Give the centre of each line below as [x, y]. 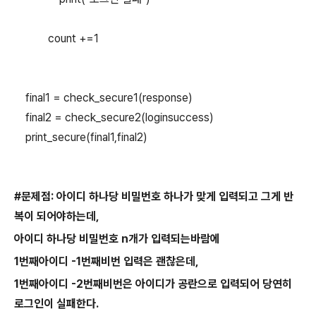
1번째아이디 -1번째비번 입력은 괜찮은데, [107, 261]
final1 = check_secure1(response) [103, 98]
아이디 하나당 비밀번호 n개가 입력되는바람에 [117, 239]
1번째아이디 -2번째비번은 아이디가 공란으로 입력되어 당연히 [153, 284]
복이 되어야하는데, [58, 216]
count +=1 [56, 38]
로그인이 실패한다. [56, 304]
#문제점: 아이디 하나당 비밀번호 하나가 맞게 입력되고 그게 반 [154, 196]
